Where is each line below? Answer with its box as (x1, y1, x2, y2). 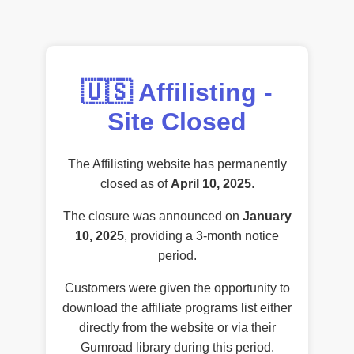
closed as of (100, 176, 171, 190)
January (242, 209, 292, 223)
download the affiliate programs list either (62, 300, 292, 314)
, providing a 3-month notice (124, 228, 279, 243)
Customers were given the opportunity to (64, 281, 290, 295)
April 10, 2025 (170, 176, 251, 190)
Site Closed (107, 107, 247, 137)
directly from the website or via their (78, 320, 276, 334)
